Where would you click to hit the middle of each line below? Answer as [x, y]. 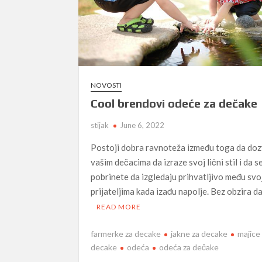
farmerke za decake [126, 233]
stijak [100, 125]
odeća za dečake [189, 247]
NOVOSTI [106, 85]
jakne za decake [199, 233]
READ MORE [119, 207]
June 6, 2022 [142, 125]
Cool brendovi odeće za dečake [174, 104]
